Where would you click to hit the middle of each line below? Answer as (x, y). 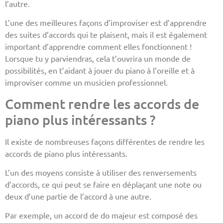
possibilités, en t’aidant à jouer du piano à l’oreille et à (100, 70)
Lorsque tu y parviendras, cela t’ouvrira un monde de (98, 58)
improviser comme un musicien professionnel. (86, 82)
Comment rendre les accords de (102, 103)
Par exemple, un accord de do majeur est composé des (101, 215)
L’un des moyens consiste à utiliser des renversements (101, 172)
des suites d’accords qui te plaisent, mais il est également (106, 35)
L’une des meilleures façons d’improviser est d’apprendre (106, 23)
